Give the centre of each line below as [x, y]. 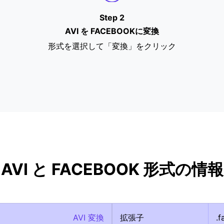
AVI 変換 [88, 217]
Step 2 [112, 17]
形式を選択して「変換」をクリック [112, 46]
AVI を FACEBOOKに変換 [112, 31]
